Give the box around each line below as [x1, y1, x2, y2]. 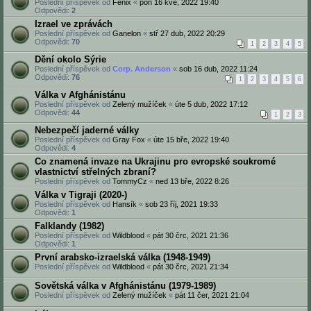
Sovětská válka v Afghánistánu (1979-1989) [35, 280, 216, 291]
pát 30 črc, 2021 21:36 [153, 231, 228, 239]
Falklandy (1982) [35, 221, 104, 231]
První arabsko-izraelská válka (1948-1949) [35, 252, 210, 262]
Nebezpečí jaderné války [35, 125, 139, 135]
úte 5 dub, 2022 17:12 [175, 100, 248, 108]
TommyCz [112, 177, 147, 185]
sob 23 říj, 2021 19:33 [145, 200, 218, 208]
